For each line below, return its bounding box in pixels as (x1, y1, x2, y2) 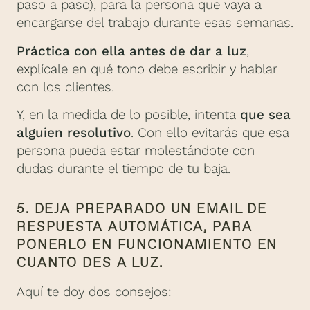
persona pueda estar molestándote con (17, 143, 255, 159)
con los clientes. (17, 79, 114, 95)
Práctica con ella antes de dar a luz (17, 43, 246, 59)
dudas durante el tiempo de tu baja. (17, 161, 230, 177)
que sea (240, 107, 291, 123)
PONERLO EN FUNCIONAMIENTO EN (17, 236, 278, 254)
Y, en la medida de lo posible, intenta (17, 107, 240, 123)
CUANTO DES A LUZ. (17, 254, 163, 272)
